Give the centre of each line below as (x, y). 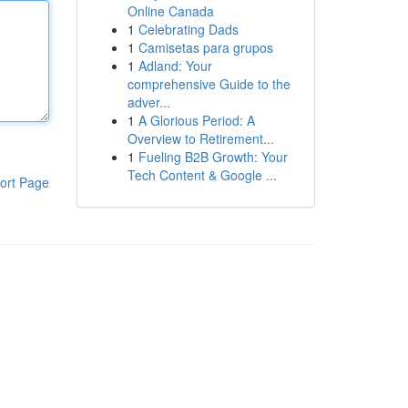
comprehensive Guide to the (209, 84)
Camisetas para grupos (205, 47)
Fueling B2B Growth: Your (213, 157)
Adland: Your (175, 66)
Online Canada (170, 11)
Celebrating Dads (188, 29)
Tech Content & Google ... (202, 175)
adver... (148, 102)
